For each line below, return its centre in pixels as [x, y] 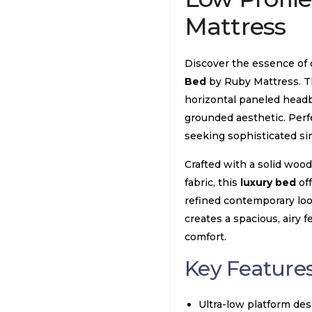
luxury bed [268, 182]
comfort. [205, 237]
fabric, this [212, 182]
